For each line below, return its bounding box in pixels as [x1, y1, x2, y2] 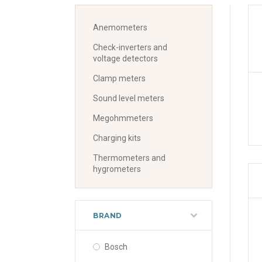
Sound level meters [93, 93, 164, 103]
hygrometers [93, 164, 141, 174]
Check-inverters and [93, 42, 167, 52]
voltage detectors [93, 53, 158, 63]
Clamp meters [93, 73, 146, 83]
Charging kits [93, 133, 141, 143]
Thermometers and [93, 153, 166, 163]
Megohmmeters [93, 113, 153, 123]
